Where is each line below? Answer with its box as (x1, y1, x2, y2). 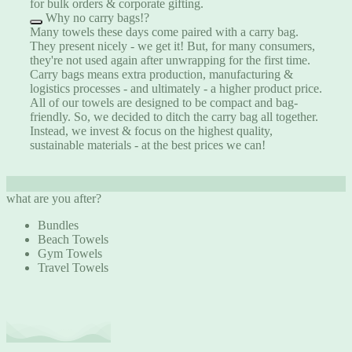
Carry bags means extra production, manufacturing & (30, 68, 293, 81)
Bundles (38, 218, 79, 232)
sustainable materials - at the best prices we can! (30, 138, 266, 152)
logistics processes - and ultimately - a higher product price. (30, 82, 322, 95)
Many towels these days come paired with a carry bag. (30, 25, 299, 38)
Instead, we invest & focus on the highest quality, (30, 124, 273, 137)
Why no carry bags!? (46, 11, 149, 24)
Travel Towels (38, 261, 108, 274)
